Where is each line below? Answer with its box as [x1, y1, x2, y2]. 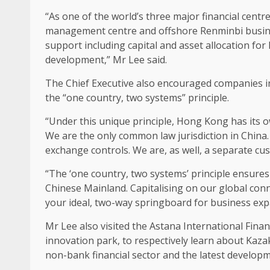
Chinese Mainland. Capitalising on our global [45, 181, 250, 195]
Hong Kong [177, 115, 228, 128]
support [45, 39, 82, 52]
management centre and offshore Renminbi [45, 24, 245, 38]
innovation [45, 234, 94, 248]
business [210, 196, 251, 210]
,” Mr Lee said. [104, 53, 167, 67]
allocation [206, 39, 250, 52]
